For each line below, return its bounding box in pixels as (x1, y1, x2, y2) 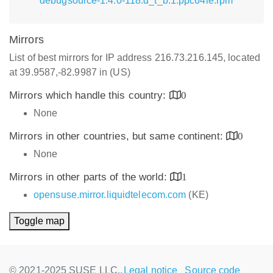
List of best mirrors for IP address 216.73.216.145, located (9, 52, 260, 63)
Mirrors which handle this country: (9, 90, 169, 101)
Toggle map (14, 216, 65, 226)
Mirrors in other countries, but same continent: (9, 130, 226, 142)
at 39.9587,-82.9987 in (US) (9, 67, 130, 77)
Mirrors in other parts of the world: (9, 171, 170, 183)
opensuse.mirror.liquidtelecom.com (34, 190, 186, 200)
